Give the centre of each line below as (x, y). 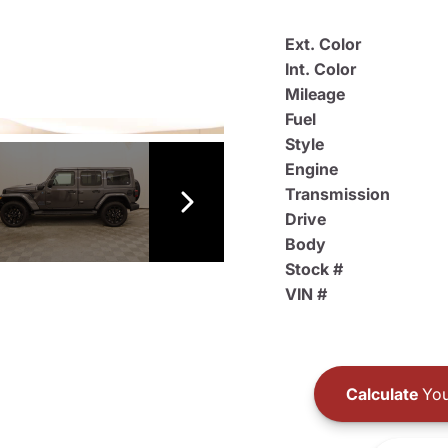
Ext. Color (323, 44)
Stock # (314, 269)
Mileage (315, 94)
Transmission (337, 194)
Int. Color (320, 69)
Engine (311, 169)
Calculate (381, 393)
